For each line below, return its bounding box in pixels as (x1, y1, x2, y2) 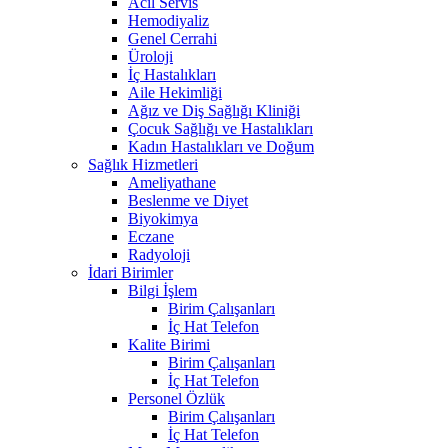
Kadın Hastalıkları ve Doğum (128, 137, 314, 155)
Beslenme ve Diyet (128, 191, 248, 209)
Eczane (128, 227, 174, 245)
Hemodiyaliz (128, 11, 209, 29)
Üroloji (128, 47, 173, 65)
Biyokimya (128, 209, 198, 227)
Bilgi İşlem (128, 281, 197, 299)
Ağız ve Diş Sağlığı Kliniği (128, 101, 300, 119)
